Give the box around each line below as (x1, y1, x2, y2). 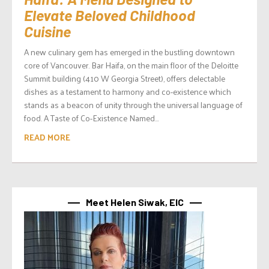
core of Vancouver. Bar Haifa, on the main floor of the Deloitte (24, 58, 238, 73)
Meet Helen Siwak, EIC (85, 196, 184, 208)
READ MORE (24, 130, 70, 145)
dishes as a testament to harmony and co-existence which (24, 84, 231, 100)
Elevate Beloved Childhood (24, 6, 195, 25)
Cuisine (24, 22, 71, 41)
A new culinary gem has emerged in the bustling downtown (24, 44, 235, 60)
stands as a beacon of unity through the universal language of (24, 97, 243, 113)
